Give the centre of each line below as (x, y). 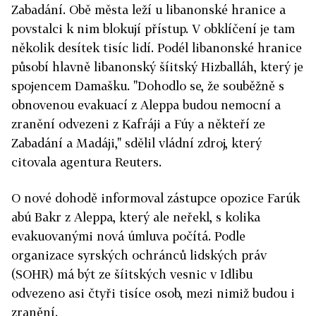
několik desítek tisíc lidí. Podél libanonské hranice (157, 48)
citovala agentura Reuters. (86, 162)
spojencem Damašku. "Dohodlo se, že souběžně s (148, 86)
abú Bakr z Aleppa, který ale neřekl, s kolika (136, 217)
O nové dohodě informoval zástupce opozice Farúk (156, 198)
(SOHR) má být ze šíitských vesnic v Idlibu (132, 274)
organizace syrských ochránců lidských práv (139, 255)
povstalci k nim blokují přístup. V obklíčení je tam (153, 29)
